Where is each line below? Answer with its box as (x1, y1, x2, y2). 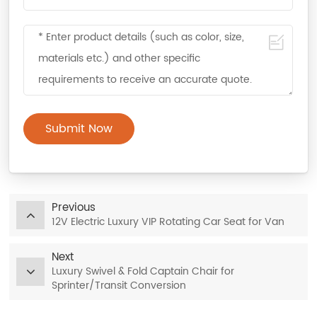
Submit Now (45, 119, 113, 138)
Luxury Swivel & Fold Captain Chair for (52, 263, 235, 279)
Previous (52, 198, 96, 217)
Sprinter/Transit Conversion (52, 277, 187, 294)
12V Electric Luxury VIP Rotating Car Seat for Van (52, 213, 285, 230)
